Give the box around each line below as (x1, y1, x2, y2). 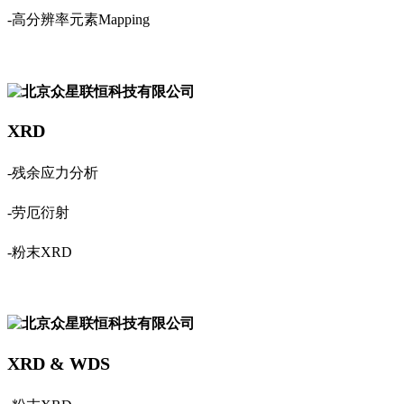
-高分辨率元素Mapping (7, 12, 150, 28)
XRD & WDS (7, 353, 110, 373)
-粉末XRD (7, 244, 72, 261)
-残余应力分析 (7, 165, 98, 181)
